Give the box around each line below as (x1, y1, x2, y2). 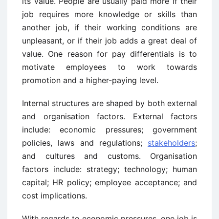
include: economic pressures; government (22, 125, 197, 135)
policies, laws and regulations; (22, 138, 148, 148)
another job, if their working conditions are (22, 22, 197, 33)
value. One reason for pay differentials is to (22, 49, 197, 59)
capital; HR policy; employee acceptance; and (22, 177, 197, 188)
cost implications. (22, 191, 87, 201)
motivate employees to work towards (22, 62, 197, 72)
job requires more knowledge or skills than (22, 9, 197, 20)
